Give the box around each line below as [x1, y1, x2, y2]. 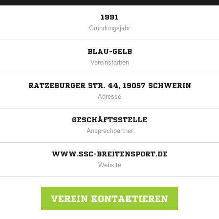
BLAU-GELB [87, 48, 132, 55]
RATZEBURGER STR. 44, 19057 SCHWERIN [28, 82, 191, 89]
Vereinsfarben [90, 59, 129, 66]
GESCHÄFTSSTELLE [72, 116, 147, 124]
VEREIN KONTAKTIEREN [51, 194, 168, 203]
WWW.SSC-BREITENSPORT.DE [51, 151, 168, 158]
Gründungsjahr [89, 24, 130, 32]
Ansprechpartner [86, 127, 133, 135]
